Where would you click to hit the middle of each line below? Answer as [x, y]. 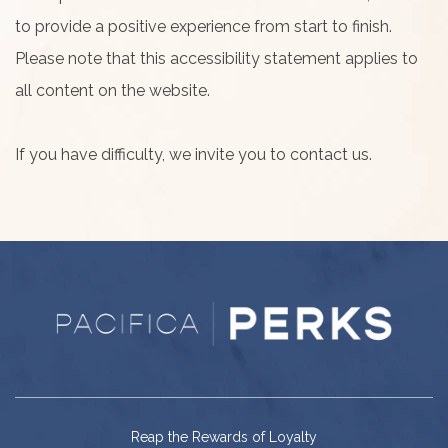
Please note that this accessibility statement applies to [216, 58]
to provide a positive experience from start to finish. [203, 26]
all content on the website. [112, 90]
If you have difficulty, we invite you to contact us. [195, 154]
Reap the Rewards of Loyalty [224, 436]
